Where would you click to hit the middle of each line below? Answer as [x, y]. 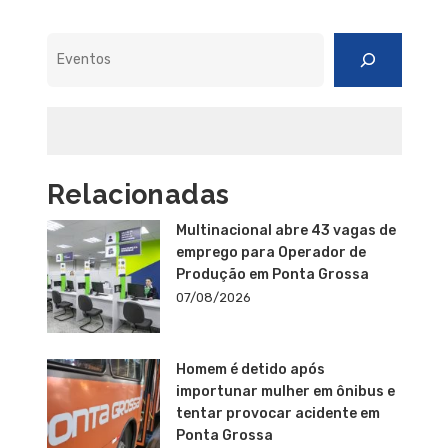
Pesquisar [81, 42]
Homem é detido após [250, 369]
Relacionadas [138, 194]
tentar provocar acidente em [277, 413]
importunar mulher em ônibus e [285, 391]
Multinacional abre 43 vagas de [285, 230]
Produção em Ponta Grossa [272, 274]
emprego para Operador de [270, 252]
